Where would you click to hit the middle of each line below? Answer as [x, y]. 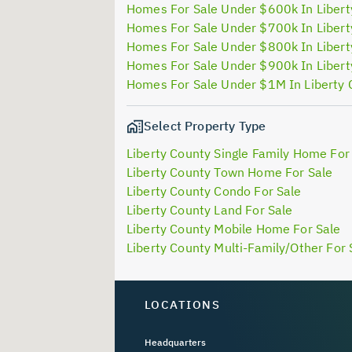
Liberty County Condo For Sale [214, 191]
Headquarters [175, 342]
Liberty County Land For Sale [210, 210]
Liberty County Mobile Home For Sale [234, 229]
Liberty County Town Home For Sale [230, 172]
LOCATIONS [182, 305]
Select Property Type [205, 126]
